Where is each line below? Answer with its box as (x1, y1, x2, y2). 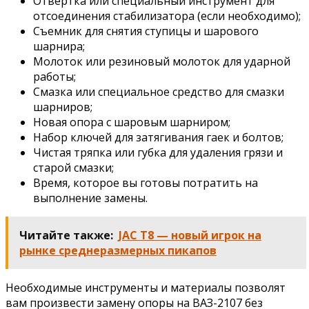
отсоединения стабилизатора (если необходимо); (33, 8, 301, 24)
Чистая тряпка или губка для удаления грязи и (33, 145, 283, 161)
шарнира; (33, 39, 85, 54)
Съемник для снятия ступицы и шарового (33, 23, 259, 39)
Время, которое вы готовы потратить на (33, 175, 258, 191)
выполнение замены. (33, 190, 148, 206)
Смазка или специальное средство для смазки (33, 84, 284, 100)
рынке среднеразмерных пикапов (19, 243, 217, 259)
